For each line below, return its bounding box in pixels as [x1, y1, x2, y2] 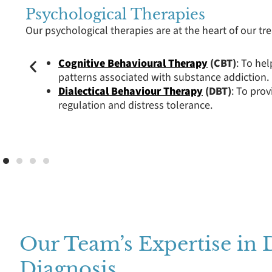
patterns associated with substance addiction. [58, 70, 269, 86]
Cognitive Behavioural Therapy [58, 56, 208, 72]
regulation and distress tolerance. [58, 98, 212, 114]
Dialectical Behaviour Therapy [58, 84, 203, 100]
